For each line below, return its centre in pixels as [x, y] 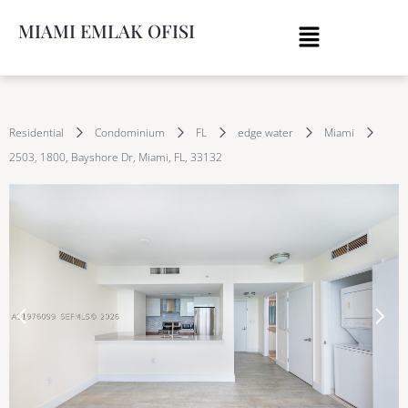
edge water [265, 133]
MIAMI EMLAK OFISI [107, 31]
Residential [36, 133]
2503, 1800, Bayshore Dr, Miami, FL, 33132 [116, 158]
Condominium [130, 133]
